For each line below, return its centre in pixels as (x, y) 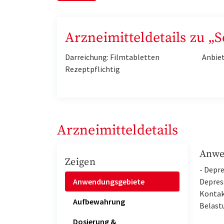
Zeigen (80, 162)
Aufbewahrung (99, 201)
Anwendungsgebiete (109, 181)
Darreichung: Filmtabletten (112, 57)
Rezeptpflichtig (92, 69)
